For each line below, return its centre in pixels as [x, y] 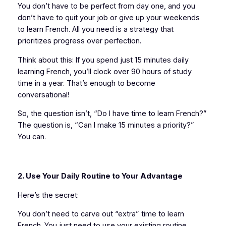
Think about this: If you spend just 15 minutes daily [103, 60]
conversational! [43, 95]
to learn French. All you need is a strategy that [95, 30]
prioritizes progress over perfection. [79, 41]
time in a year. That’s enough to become [86, 83]
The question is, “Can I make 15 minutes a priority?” [106, 125]
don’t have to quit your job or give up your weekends [108, 18]
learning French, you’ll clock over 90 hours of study [104, 71]
